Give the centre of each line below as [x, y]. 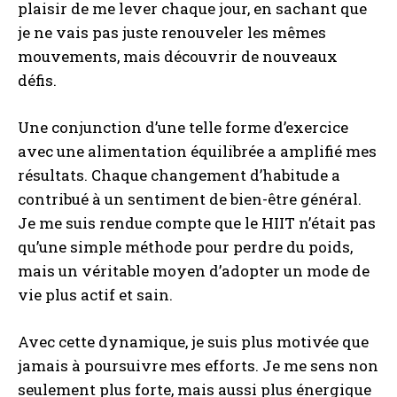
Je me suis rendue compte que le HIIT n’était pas [197, 223]
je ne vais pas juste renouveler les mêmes [172, 33]
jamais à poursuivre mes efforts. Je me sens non [198, 366]
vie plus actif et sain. [95, 295]
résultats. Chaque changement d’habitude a [179, 175]
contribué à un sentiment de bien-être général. [190, 199]
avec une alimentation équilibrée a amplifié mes [197, 152]
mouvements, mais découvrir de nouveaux [178, 57]
